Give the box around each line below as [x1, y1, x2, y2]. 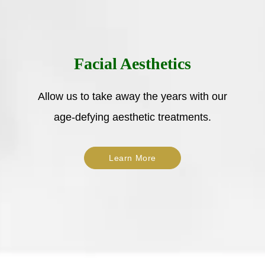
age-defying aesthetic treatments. [54, 111, 211, 123]
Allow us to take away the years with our [38, 90, 227, 102]
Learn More [109, 153, 156, 163]
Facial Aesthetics [74, 54, 191, 73]
